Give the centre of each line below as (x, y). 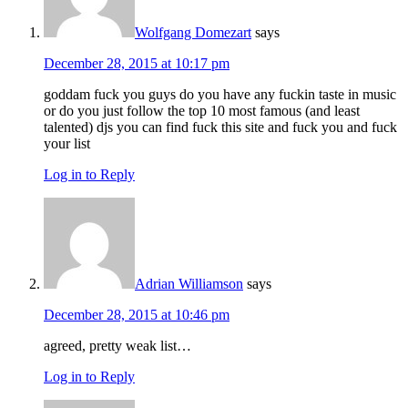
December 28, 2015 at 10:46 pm (137, 315)
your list (67, 144)
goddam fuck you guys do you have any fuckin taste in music (220, 95)
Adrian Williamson (189, 284)
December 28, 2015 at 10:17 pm (137, 64)
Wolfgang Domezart (193, 33)
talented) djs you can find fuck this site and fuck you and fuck (220, 127)
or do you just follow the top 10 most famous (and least (202, 111)
